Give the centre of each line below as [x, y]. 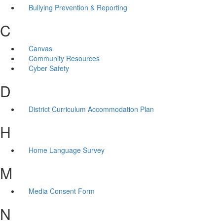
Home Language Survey [66, 150]
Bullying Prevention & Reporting [78, 7]
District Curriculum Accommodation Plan [91, 109]
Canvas [40, 48]
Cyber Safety [49, 68]
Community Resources [64, 58]
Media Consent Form [61, 191]
